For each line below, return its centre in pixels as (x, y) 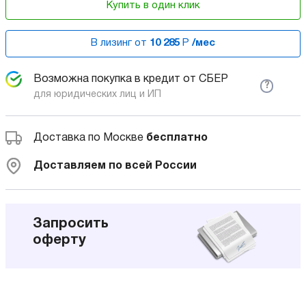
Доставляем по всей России (115, 166)
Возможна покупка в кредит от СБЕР (131, 79)
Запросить (71, 224)
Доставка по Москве (90, 138)
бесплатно (177, 138)
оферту (59, 240)
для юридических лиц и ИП (97, 94)
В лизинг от (120, 43)
